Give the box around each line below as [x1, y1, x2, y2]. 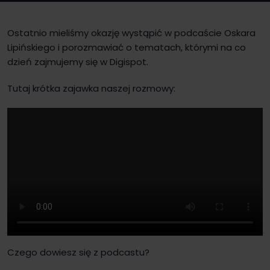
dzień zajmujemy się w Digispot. [7, 55, 148, 68]
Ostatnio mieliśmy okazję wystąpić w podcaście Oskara [7, 27, 256, 39]
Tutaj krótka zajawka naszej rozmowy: [7, 82, 175, 95]
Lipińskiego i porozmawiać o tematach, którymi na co [7, 41, 246, 54]
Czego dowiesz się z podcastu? [7, 246, 149, 259]
